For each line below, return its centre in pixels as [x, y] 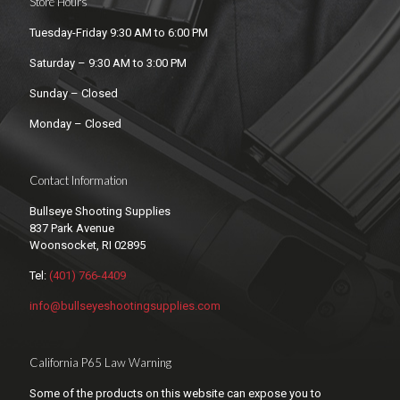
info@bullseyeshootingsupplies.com [125, 305]
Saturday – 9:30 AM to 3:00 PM [108, 62]
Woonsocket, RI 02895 [87, 245]
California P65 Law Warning [100, 362]
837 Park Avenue [72, 228]
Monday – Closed [75, 123]
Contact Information [79, 180]
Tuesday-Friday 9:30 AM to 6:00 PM [119, 32]
